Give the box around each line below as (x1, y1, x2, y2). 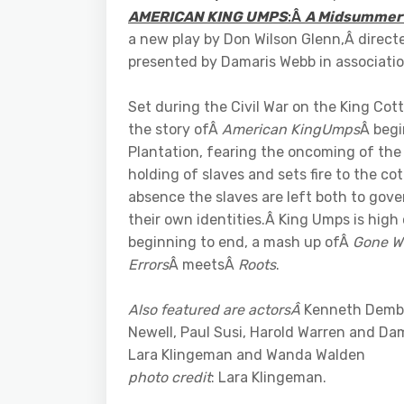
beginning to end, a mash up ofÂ (128, 234, 353, 252)
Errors (128, 256, 169, 274)
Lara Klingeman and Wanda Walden (128, 346, 365, 364)
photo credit (128, 369, 211, 387)
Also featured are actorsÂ (128, 301, 304, 319)
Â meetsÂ (169, 256, 238, 274)
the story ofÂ (128, 121, 222, 139)
